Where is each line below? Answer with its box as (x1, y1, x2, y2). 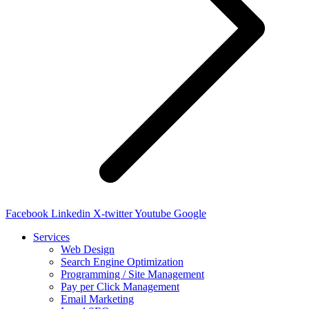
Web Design (61, 243, 114, 256)
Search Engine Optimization (61, 256, 183, 268)
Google (174, 208, 206, 220)
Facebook (6, 208, 48, 220)
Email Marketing (61, 293, 134, 306)
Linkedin (51, 208, 90, 220)
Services (33, 231, 70, 243)
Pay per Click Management (61, 281, 179, 293)
